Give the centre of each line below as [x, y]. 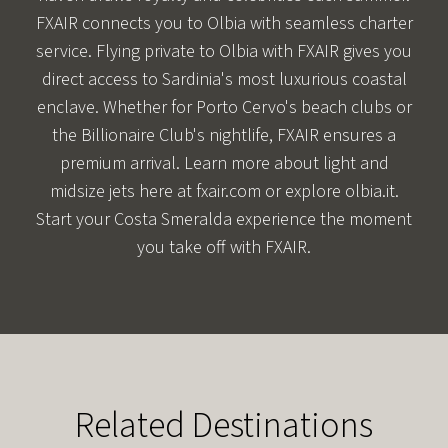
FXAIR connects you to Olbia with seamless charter [224, 23]
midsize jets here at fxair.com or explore [197, 191]
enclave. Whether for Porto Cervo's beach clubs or [224, 107]
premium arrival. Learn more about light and [224, 163]
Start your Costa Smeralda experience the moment [224, 219]
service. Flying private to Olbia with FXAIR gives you [224, 51]
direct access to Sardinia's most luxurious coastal [224, 79]
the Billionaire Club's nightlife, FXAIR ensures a [224, 135]
